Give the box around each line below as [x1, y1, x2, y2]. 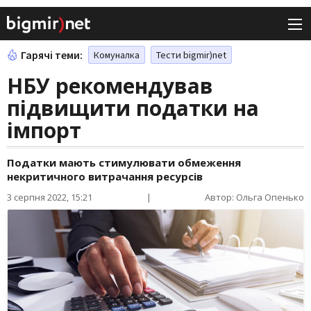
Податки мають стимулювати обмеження [7, 155, 241, 170]
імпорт [7, 116, 81, 145]
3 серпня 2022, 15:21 [7, 191, 92, 204]
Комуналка [94, 49, 140, 62]
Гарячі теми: [21, 48, 83, 62]
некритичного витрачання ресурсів [7, 169, 203, 184]
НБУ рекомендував [7, 72, 213, 101]
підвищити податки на [7, 94, 259, 123]
